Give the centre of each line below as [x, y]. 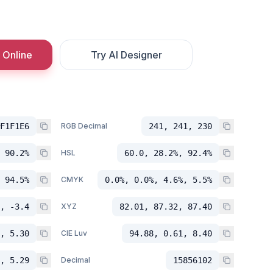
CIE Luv [74, 233]
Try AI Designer [126, 55]
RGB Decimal [84, 126]
